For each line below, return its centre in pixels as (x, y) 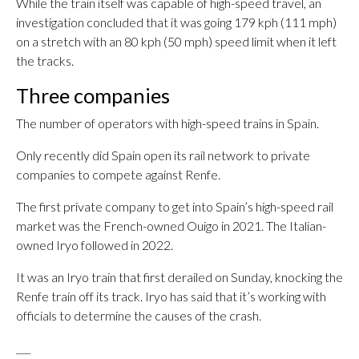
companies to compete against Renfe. (118, 174)
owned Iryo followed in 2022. (95, 245)
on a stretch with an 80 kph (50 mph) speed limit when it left (176, 41)
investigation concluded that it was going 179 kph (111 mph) (176, 22)
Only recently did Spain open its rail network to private (163, 155)
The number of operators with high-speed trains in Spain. (167, 123)
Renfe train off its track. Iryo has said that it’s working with (171, 296)
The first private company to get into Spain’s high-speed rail (175, 206)
